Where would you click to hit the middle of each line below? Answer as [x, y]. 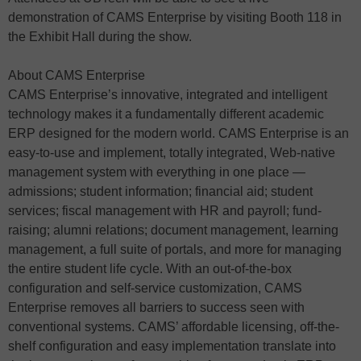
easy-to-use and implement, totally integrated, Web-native [172, 153]
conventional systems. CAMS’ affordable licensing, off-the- [174, 327]
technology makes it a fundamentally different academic [166, 114]
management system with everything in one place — [157, 172]
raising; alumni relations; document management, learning [173, 230]
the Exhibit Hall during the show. [100, 37]
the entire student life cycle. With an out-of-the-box [150, 269]
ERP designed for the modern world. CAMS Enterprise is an [178, 133]
